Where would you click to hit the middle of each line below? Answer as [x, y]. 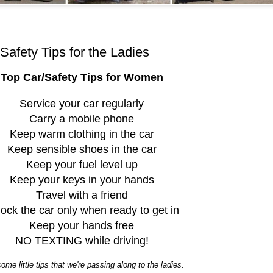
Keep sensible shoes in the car [82, 149]
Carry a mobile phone [82, 119]
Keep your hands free [82, 225]
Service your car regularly [82, 103]
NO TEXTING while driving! [82, 240]
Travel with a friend [82, 195]
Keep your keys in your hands [82, 179]
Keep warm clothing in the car [82, 134]
